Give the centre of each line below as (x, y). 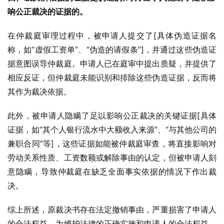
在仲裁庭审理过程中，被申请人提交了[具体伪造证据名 (112, 35)
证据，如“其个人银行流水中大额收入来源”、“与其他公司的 (112, 129)
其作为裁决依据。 (39, 91)
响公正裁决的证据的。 (47, 11)
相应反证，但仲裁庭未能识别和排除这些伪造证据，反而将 (112, 77)
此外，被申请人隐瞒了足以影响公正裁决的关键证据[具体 (112, 115)
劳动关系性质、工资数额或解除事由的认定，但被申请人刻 (112, 157)
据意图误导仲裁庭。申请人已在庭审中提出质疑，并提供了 (112, 63)
